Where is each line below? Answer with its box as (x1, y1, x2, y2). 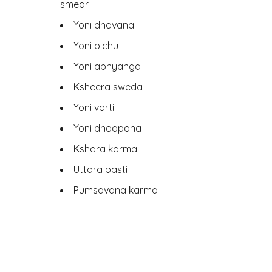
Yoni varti (73, 101, 114, 114)
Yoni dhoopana (73, 122, 141, 134)
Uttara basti (73, 163, 127, 175)
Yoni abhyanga (73, 60, 141, 72)
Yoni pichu (73, 39, 118, 52)
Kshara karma (73, 143, 137, 155)
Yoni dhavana (73, 19, 134, 31)
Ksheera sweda (73, 81, 143, 93)
